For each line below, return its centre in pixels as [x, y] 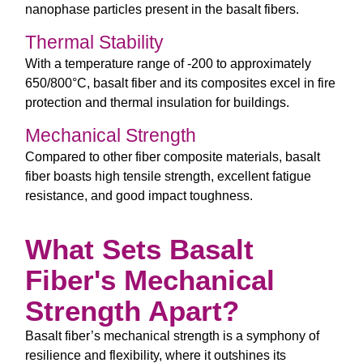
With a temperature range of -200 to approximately [168, 63]
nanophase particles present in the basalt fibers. [162, 9]
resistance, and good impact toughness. [139, 196]
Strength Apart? [132, 310]
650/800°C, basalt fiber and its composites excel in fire [180, 83]
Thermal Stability [94, 42]
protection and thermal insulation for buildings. [157, 102]
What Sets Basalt [139, 249]
